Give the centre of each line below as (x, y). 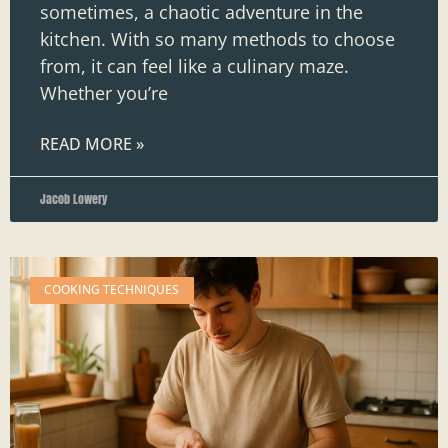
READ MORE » (92, 144)
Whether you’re (104, 93)
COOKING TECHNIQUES (112, 290)
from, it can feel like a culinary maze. (194, 66)
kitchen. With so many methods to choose (217, 39)
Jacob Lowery (74, 199)
